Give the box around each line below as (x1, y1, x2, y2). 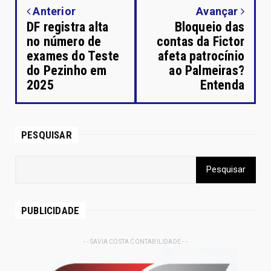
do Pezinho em (27, 62, 107, 78)
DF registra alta (27, 19, 109, 34)
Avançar (196, 4, 241, 18)
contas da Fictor (156, 33, 244, 49)
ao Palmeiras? (169, 62, 244, 78)
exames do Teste (27, 48, 119, 64)
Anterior (30, 4, 76, 18)
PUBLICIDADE (21, 204, 80, 217)
